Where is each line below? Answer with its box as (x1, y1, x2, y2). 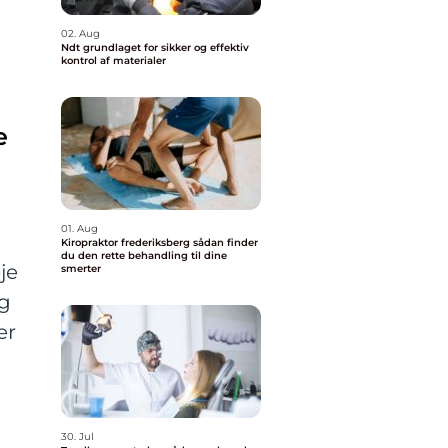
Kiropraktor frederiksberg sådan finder (61, 236, 193, 249)
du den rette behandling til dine (61, 249, 227, 262)
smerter (61, 262, 101, 275)
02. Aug (61, 27, 100, 40)
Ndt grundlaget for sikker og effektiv (61, 41, 83, 54)
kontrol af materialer (61, 54, 166, 67)
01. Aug (61, 222, 98, 235)
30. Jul (61, 430, 94, 443)
